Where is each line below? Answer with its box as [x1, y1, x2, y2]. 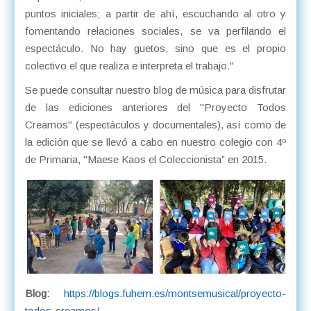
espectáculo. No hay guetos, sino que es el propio [24, 42, 287, 54]
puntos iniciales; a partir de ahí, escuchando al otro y [24, 7, 287, 19]
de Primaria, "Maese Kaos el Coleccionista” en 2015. [24, 153, 267, 165]
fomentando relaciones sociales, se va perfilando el [24, 24, 287, 37]
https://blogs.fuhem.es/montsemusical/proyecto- [64, 287, 287, 299]
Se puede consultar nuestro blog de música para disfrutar [24, 84, 287, 96]
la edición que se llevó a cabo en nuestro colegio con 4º [24, 136, 287, 148]
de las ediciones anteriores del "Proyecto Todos [24, 101, 287, 113]
